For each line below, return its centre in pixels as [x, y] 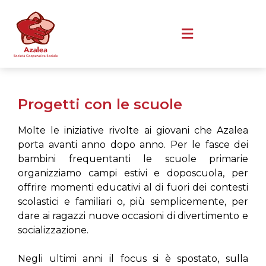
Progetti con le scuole [100, 104]
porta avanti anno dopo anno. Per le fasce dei [133, 144]
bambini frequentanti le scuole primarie [133, 159]
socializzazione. [53, 230]
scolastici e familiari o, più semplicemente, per [133, 201]
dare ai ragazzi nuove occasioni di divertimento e [133, 216]
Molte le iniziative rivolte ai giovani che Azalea [133, 130]
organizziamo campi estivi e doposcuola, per [133, 173]
